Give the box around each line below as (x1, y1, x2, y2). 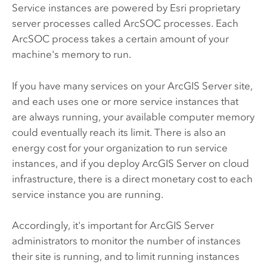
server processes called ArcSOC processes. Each (11, 17, 238, 30)
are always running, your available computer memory (11, 110, 254, 123)
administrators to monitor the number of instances (11, 235, 241, 247)
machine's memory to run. (11, 48, 131, 61)
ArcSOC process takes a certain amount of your (11, 33, 229, 45)
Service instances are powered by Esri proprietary (11, 2, 240, 14)
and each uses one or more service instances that (11, 95, 238, 107)
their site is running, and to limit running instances (11, 250, 240, 263)
